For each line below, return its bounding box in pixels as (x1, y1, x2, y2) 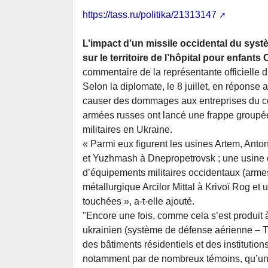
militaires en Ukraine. (83, 124, 172, 135)
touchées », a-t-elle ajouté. (83, 196, 194, 207)
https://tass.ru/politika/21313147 (83, 10, 217, 20)
